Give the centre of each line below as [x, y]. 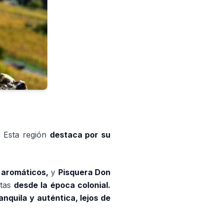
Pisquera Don [84, 172]
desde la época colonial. [62, 185]
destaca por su [80, 135]
